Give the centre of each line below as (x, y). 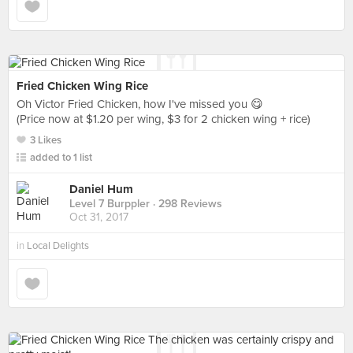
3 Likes (46, 140)
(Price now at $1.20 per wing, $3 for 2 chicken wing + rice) (163, 119)
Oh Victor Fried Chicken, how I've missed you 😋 (140, 104)
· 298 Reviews (186, 204)
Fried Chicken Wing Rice (82, 86)
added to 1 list (61, 158)
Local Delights (58, 246)
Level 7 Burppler (110, 204)
